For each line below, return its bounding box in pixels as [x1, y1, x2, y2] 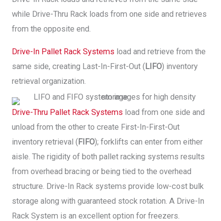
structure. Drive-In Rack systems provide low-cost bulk [12, 181, 204, 191]
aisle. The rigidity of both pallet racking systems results [12, 151, 205, 161]
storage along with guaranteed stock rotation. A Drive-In [12, 196, 204, 206]
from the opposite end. [12, 24, 91, 34]
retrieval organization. [12, 76, 86, 86]
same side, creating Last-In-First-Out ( [12, 62, 145, 72]
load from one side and [123, 107, 205, 117]
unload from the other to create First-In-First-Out [12, 122, 180, 132]
